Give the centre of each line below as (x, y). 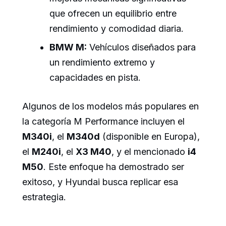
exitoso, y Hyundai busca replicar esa (100, 182)
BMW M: (68, 47)
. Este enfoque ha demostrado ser (114, 167)
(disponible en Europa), (150, 137)
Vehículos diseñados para (141, 47)
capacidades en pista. (95, 78)
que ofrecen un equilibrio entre (113, 13)
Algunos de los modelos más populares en (110, 106)
